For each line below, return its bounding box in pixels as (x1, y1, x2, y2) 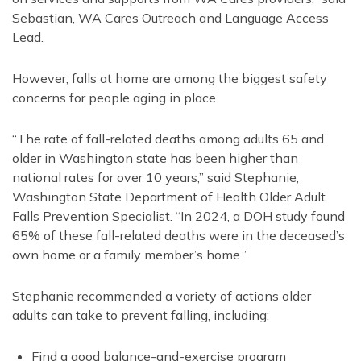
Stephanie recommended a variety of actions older (12, 288, 311, 305)
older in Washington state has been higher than (12, 150, 298, 167)
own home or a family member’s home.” (12, 247, 247, 263)
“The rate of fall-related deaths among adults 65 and (12, 131, 324, 147)
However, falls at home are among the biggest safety (12, 70, 327, 87)
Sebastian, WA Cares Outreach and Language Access (12, 10, 329, 27)
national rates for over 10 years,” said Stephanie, (12, 169, 299, 186)
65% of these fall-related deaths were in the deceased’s (12, 227, 345, 244)
